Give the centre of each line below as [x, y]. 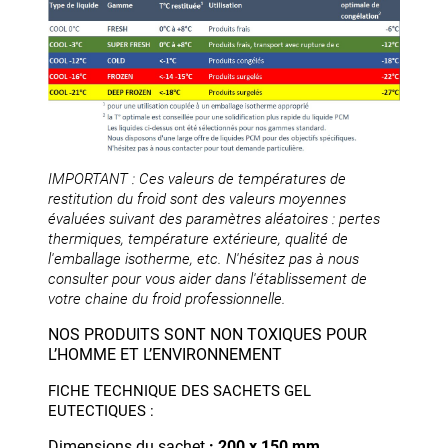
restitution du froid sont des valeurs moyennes [197, 198]
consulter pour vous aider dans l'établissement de [207, 278]
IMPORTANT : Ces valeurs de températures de [197, 178]
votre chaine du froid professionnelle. [167, 298]
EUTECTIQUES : [101, 410]
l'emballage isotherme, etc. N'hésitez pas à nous [203, 258]
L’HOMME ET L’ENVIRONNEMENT [165, 354]
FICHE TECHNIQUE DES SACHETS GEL [179, 390]
